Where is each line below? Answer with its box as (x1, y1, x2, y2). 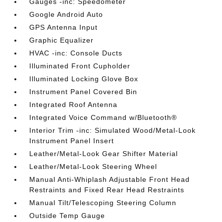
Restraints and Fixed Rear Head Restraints (29, 186, 185, 194)
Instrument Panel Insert (29, 137, 114, 145)
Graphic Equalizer (29, 36, 94, 44)
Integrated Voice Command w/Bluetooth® (29, 113, 177, 121)
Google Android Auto (29, 10, 104, 18)
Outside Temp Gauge (29, 212, 106, 220)
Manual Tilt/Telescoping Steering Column (29, 199, 177, 207)
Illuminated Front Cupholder (29, 62, 131, 70)
